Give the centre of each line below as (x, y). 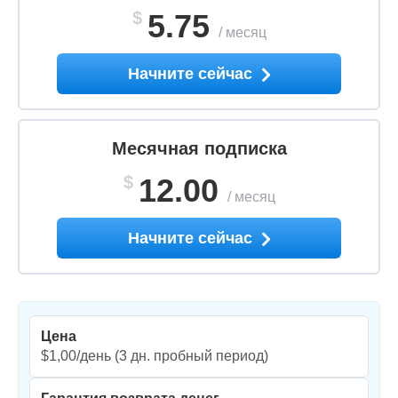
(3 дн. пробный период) (190, 356)
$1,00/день (76, 356)
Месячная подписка (199, 149)
